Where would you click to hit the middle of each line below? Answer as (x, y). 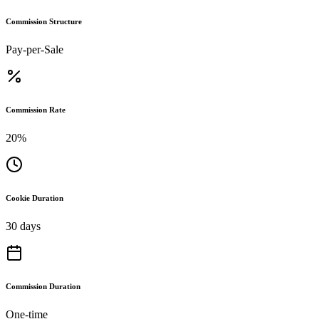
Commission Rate (36, 109)
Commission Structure (44, 21)
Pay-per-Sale (35, 49)
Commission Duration (43, 286)
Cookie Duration (35, 198)
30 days (23, 226)
